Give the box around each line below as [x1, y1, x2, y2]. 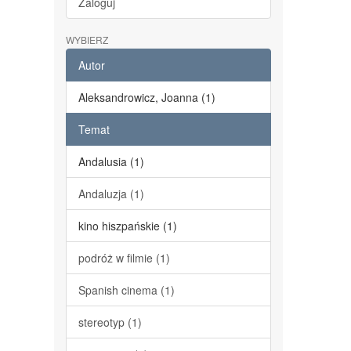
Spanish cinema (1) [78, 282, 175, 298]
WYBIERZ [65, 33, 108, 46]
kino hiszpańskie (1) [78, 218, 177, 233]
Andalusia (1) [78, 154, 144, 169]
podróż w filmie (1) [78, 250, 170, 266]
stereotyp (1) [78, 314, 142, 330]
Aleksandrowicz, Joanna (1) [78, 89, 215, 105]
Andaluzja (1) [78, 186, 144, 201]
